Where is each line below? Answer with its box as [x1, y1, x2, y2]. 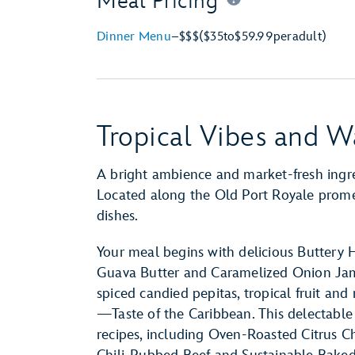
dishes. [97, 208, 139, 224]
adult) [292, 29, 326, 44]
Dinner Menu [97, 29, 171, 44]
